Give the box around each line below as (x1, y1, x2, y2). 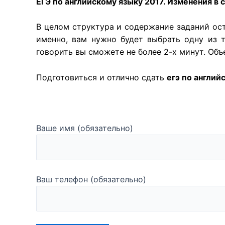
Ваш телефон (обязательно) (36, 174, 146, 184)
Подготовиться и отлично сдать (36, 72, 167, 82)
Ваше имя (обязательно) (36, 123, 133, 134)
